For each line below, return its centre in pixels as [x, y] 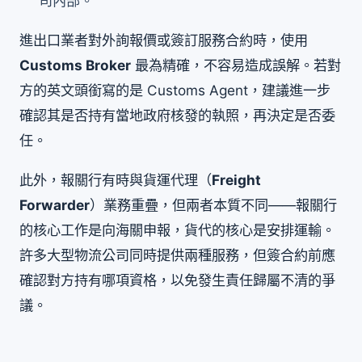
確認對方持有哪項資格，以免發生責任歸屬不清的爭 [177, 280]
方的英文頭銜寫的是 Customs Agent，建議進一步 [175, 90]
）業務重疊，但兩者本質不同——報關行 [213, 204]
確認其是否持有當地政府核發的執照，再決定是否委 [177, 115]
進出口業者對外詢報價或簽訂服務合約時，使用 [164, 40]
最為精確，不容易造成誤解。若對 [236, 65]
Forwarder [55, 204]
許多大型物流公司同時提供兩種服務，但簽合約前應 [177, 255]
